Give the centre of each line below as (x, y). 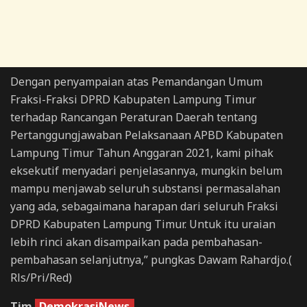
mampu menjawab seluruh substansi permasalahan (145, 189)
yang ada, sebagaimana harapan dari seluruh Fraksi (144, 207)
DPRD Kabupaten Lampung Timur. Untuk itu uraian (143, 224)
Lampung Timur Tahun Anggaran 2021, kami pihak (142, 153)
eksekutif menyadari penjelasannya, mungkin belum (146, 171)
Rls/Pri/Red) (41, 278)
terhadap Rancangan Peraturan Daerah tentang (134, 118)
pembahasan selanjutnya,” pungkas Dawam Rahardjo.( (151, 260)
